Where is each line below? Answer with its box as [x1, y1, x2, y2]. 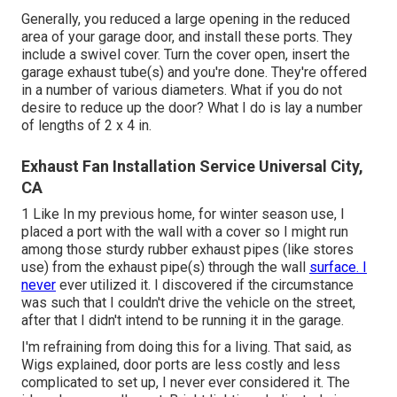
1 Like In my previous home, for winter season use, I [21, 206, 345, 223]
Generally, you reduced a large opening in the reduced [21, 11, 350, 28]
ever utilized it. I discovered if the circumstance [56, 276, 354, 294]
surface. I [309, 259, 367, 276]
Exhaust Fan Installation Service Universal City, [21, 157, 363, 176]
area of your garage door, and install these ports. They [21, 28, 353, 46]
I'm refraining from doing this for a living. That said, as [21, 339, 352, 356]
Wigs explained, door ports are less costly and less [21, 356, 340, 374]
